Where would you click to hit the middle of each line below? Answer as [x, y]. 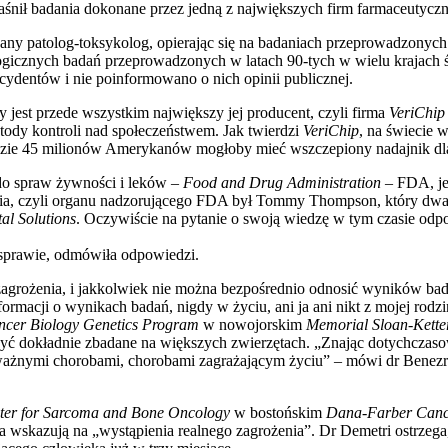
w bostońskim [278, 412]
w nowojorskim [254, 324]
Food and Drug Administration [282, 182]
